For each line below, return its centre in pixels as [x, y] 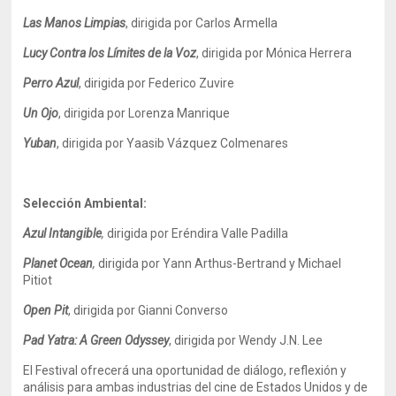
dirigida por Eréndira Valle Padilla [198, 233]
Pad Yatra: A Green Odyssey [96, 340]
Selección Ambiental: [85, 203]
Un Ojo [41, 113]
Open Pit [46, 310]
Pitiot [38, 280]
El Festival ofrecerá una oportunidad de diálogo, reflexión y [185, 370]
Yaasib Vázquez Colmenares [208, 143]
